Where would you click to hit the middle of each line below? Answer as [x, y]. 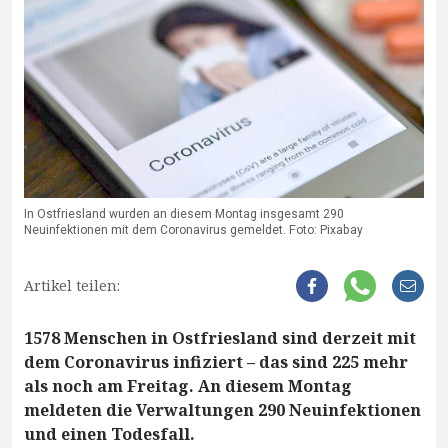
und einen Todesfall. [109, 434]
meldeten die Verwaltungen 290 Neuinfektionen [222, 410]
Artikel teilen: [72, 286]
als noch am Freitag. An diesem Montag [188, 386]
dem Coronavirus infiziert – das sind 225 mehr [216, 362]
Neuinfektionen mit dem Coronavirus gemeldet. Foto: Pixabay [193, 230]
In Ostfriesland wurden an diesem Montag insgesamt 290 [184, 214]
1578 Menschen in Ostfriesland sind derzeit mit [220, 338]
